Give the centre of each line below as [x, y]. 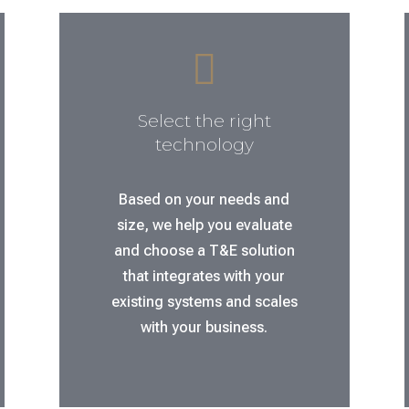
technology [204, 144]
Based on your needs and [204, 199]
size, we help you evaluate [204, 225]
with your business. [204, 327]
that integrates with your [204, 276]
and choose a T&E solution [204, 250]
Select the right [204, 121]
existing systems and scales [204, 301]
